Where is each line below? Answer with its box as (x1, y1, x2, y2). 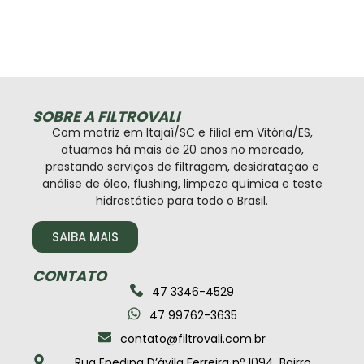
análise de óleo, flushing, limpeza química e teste (41, 175, 323, 192)
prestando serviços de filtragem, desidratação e (45, 158, 319, 175)
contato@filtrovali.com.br (120, 331, 266, 348)
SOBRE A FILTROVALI (32, 106, 180, 127)
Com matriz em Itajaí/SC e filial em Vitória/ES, (51, 123, 313, 141)
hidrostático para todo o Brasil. (96, 192, 268, 209)
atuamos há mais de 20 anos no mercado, (60, 141, 304, 158)
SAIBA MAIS (52, 228, 119, 246)
